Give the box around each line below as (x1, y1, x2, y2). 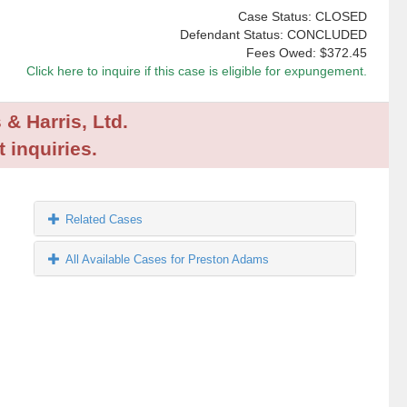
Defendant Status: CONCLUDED (179, 27, 367, 43)
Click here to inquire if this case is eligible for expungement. (25, 64, 367, 79)
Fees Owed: (245, 45, 320, 61)
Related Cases (65, 213, 144, 227)
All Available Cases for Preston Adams (65, 253, 270, 267)
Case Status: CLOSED (237, 9, 367, 25)
